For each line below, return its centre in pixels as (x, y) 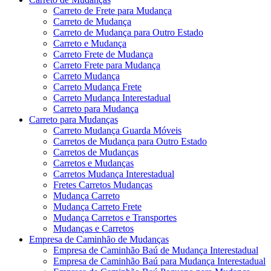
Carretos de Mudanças (96, 152)
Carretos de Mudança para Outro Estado (130, 141)
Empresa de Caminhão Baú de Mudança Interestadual (156, 250)
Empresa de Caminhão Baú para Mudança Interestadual (159, 261)
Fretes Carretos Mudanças (103, 184)
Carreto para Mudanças (73, 119)
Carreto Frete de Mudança (103, 54)
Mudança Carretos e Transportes (115, 217)
